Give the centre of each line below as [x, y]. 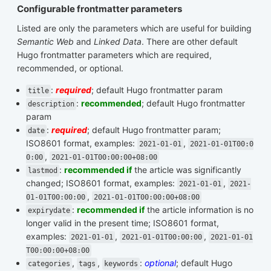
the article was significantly [187, 170]
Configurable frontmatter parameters [100, 9]
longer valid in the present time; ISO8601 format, [122, 223]
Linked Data [118, 42]
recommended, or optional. [70, 68]
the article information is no [199, 210]
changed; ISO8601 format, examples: [102, 183]
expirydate [49, 211]
